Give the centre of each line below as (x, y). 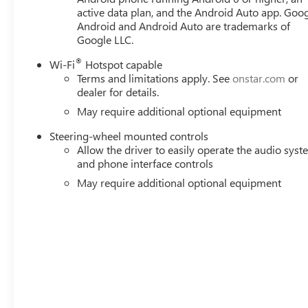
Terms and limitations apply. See (155, 78)
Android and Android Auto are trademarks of (184, 26)
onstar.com (259, 78)
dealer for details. (118, 92)
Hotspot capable (123, 65)
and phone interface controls (145, 164)
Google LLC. (106, 40)
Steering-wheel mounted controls (129, 136)
